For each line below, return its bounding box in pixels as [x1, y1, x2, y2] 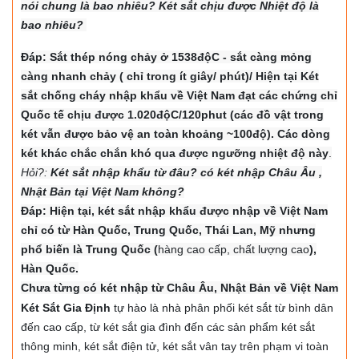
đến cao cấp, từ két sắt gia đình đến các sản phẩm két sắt [21, 320, 315, 333]
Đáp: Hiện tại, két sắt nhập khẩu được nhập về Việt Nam [21, 204, 328, 217]
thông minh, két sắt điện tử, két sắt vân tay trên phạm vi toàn [21, 339, 329, 353]
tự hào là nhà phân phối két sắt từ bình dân [111, 301, 333, 314]
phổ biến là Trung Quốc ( [21, 242, 158, 256]
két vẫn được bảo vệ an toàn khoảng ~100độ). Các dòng [21, 127, 330, 140]
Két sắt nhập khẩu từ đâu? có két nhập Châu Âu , [50, 165, 322, 179]
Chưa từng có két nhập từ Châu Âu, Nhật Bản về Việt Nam [21, 280, 338, 294]
